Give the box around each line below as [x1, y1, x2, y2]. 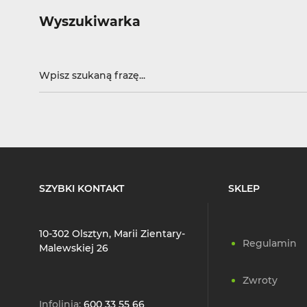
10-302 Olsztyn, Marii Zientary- [39, 228, 185, 241]
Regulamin [243, 237, 297, 250]
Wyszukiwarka [39, 13, 140, 30]
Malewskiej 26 [39, 242, 108, 255]
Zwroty [243, 274, 278, 287]
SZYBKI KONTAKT [39, 182, 124, 195]
